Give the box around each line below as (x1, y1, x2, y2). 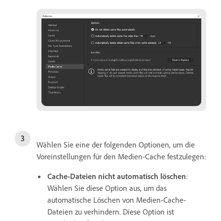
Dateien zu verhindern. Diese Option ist (47, 206, 174, 217)
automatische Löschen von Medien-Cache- (47, 194, 186, 205)
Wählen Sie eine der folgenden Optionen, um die (37, 139, 195, 149)
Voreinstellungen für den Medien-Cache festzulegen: (37, 151, 206, 161)
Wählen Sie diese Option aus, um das (47, 183, 167, 193)
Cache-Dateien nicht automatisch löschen (47, 171, 186, 181)
